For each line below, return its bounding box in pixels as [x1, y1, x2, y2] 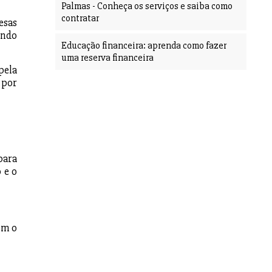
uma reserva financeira [61, 52, 154, 64]
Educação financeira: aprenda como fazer [61, 39, 226, 52]
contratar [61, 12, 99, 25]
